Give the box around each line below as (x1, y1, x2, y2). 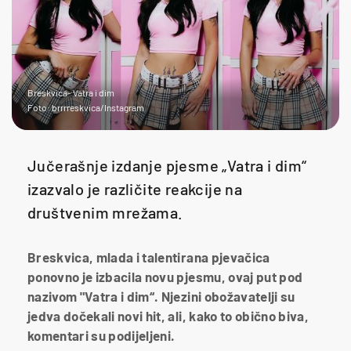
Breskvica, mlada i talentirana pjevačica (27, 248, 270, 265)
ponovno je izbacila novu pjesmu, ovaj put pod (27, 268, 303, 284)
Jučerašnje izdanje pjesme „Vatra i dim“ (27, 155, 307, 175)
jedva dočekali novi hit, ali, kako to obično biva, (27, 307, 309, 324)
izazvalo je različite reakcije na (27, 179, 243, 198)
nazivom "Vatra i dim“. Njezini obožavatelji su (27, 288, 295, 304)
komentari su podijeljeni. (27, 327, 175, 343)
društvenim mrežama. (27, 202, 183, 222)
